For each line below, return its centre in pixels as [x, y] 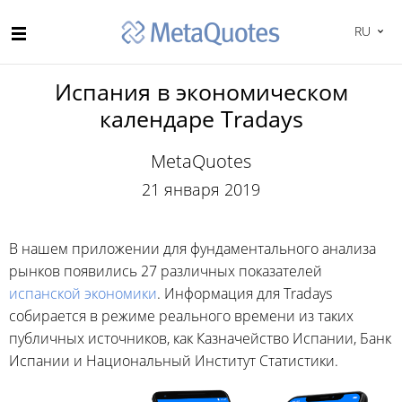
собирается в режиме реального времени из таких [181, 316]
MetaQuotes [201, 161]
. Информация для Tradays [245, 293]
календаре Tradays [201, 118]
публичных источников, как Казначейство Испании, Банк [200, 338]
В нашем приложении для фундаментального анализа [192, 249]
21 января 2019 [201, 189]
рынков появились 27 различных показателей [166, 271]
